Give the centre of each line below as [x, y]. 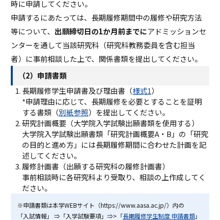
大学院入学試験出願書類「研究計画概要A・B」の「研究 [115, 134]
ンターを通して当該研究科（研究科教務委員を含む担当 [103, 45]
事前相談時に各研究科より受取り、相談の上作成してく [114, 177]
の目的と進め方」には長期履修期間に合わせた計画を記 [114, 145]
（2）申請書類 [43, 75]
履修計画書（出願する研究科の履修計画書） [96, 166]
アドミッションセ [177, 31]
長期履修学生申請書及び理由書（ [77, 91]
